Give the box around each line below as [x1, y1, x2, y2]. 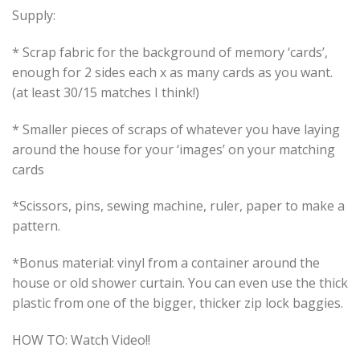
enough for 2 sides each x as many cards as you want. [12, 63, 333, 81]
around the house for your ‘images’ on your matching [12, 140, 335, 158]
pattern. [12, 217, 60, 235]
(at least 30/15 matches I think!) [12, 83, 199, 101]
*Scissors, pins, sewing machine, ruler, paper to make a [12, 197, 345, 215]
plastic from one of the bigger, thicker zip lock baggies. [12, 294, 343, 313]
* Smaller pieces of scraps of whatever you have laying [12, 120, 340, 138]
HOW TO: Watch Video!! [12, 330, 150, 349]
